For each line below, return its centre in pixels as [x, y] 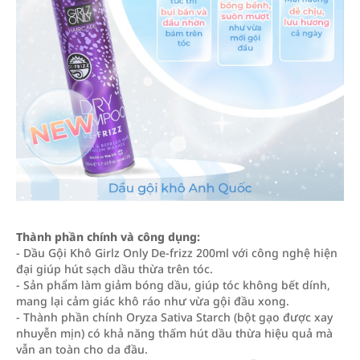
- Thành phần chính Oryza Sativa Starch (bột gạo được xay [174, 317]
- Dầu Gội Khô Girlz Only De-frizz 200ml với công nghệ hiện [177, 253]
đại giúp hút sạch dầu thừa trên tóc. [115, 269]
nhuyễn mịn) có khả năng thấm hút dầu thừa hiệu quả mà [174, 333]
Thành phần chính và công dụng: [108, 237]
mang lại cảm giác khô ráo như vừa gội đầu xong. [153, 301]
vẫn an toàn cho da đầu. [82, 349]
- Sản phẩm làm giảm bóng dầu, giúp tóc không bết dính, [173, 285]
